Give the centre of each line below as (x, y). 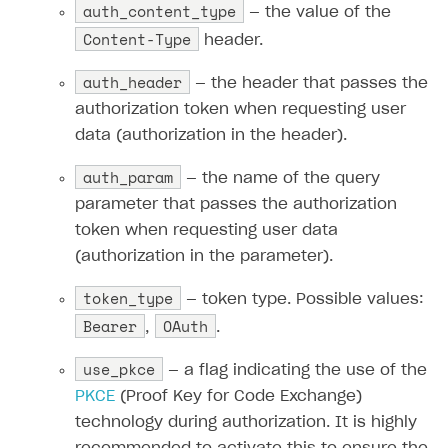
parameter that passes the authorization (236, 205)
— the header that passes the (309, 84)
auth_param (128, 177)
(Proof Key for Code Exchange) (238, 397)
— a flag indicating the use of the (295, 371)
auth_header (132, 82)
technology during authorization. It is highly (246, 423)
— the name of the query (280, 179)
